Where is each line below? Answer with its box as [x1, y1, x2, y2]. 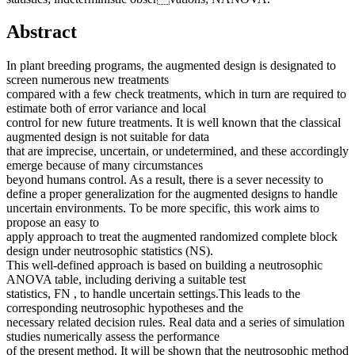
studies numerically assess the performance [6, 330, 219, 344]
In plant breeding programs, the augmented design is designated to [6, 59, 336, 73]
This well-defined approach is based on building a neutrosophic [6, 258, 323, 273]
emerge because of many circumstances [6, 158, 203, 173]
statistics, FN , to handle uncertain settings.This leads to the [6, 287, 300, 301]
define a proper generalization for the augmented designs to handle [6, 187, 338, 201]
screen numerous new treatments [6, 73, 169, 87]
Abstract [6, 21, 77, 43]
